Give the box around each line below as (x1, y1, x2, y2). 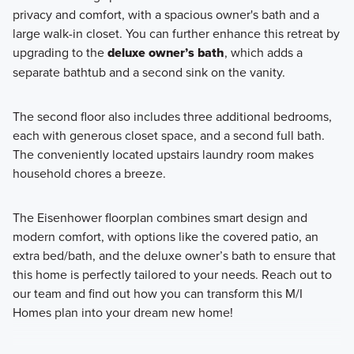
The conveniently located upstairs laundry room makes (12, 145, 314, 163)
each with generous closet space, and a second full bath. (12, 126, 325, 144)
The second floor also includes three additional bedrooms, (12, 107, 332, 125)
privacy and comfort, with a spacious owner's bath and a (12, 5, 319, 23)
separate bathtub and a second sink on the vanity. (12, 62, 285, 81)
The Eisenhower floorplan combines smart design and (12, 208, 307, 226)
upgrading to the (12, 43, 107, 61)
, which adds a (224, 43, 303, 61)
